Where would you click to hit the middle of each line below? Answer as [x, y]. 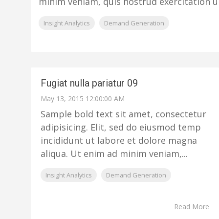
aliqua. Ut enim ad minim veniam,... [114, 153]
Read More [191, 207]
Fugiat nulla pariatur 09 [89, 83]
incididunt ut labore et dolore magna [119, 140]
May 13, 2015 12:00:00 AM [83, 99]
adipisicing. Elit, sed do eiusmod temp [121, 127]
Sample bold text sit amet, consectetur [123, 114]
